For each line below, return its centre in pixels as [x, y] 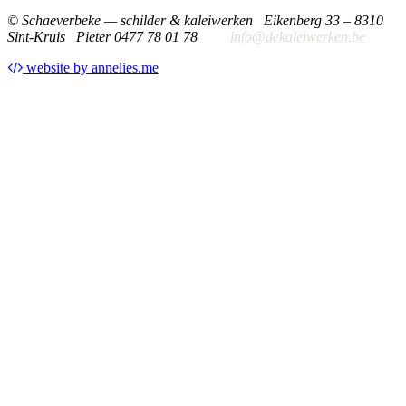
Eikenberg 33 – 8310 [324, 20]
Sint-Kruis [42, 37]
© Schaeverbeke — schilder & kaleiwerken [130, 20]
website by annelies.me [91, 68]
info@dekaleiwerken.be [298, 37]
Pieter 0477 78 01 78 [153, 37]
